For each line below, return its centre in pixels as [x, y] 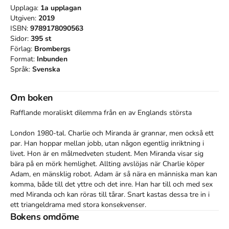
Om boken [32, 97]
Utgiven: [24, 18]
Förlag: [22, 49]
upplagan [65, 8]
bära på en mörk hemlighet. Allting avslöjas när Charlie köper [107, 164]
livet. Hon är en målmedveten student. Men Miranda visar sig [107, 153]
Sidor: [20, 38]
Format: [24, 59]
